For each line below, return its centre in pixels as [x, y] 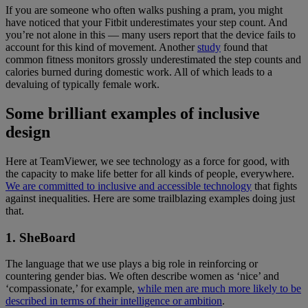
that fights [274, 186]
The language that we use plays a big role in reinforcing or [132, 264]
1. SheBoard [42, 237]
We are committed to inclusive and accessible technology [129, 186]
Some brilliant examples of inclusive [133, 113]
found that [244, 47]
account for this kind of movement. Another [101, 47]
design [28, 132]
